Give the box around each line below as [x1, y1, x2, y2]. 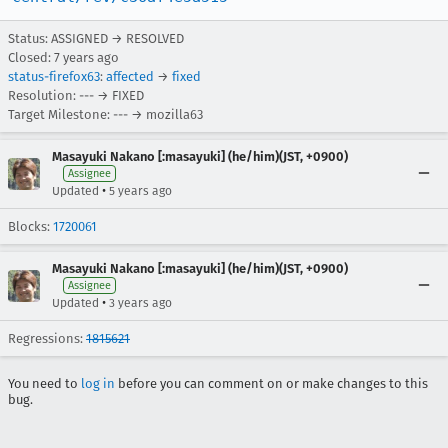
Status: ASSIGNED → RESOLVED [8, 31, 184, 46]
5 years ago [109, 184, 172, 198]
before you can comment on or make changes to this [115, 376, 428, 391]
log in [81, 376, 115, 391]
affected [106, 69, 154, 84]
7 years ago [54, 50, 119, 65]
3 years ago [109, 296, 172, 310]
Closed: [8, 50, 54, 65]
